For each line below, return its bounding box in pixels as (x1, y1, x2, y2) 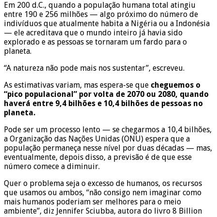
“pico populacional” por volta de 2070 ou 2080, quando (4, 89, 209, 99)
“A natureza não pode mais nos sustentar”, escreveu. (4, 63, 185, 73)
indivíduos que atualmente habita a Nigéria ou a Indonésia (4, 18, 210, 28)
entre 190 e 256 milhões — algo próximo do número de (4, 9, 198, 19)
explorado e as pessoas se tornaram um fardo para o (4, 37, 187, 46)
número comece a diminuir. (4, 161, 100, 171)
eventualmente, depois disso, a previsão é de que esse (4, 152, 192, 162)
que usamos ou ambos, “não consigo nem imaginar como (4, 187, 201, 197)
